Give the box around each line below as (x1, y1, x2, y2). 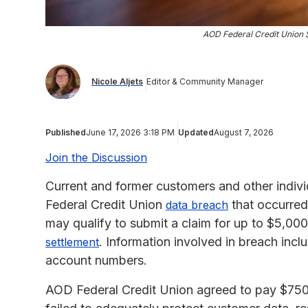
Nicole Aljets (91, 76, 143, 87)
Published (45, 126, 86, 137)
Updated (178, 126, 214, 137)
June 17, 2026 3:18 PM (86, 126, 175, 137)
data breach (166, 197, 228, 212)
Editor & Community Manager (146, 76, 263, 87)
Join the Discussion (45, 150, 147, 164)
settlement (45, 234, 99, 249)
